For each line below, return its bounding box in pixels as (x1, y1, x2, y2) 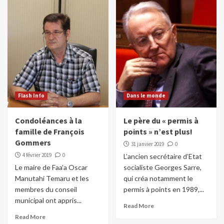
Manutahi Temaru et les (15, 174, 89, 183)
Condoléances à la (15, 115, 82, 126)
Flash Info (18, 92, 44, 99)
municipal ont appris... (15, 196, 81, 205)
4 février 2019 (22, 151, 51, 159)
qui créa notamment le (123, 174, 193, 183)
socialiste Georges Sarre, (123, 163, 201, 172)
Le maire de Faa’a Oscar (15, 163, 87, 172)
